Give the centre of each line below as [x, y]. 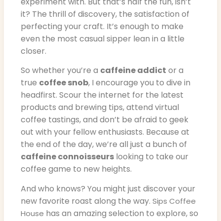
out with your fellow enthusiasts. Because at [105, 132]
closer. [34, 51]
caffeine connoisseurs [67, 157]
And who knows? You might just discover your [108, 188]
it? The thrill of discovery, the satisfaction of [105, 14]
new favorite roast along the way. [87, 201]
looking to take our [151, 157]
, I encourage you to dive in [139, 83]
